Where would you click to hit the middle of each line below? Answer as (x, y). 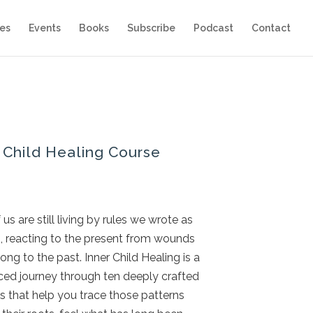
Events (45, 28)
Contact (271, 28)
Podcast (213, 28)
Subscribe (151, 28)
